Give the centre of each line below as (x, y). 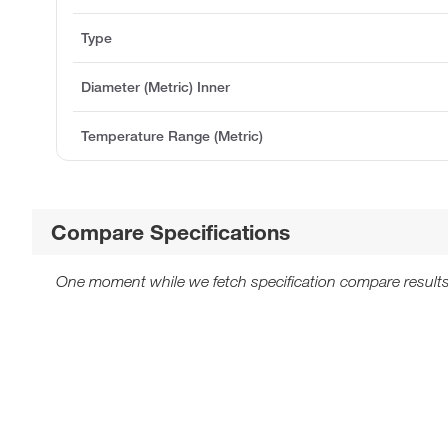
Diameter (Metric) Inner (155, 86)
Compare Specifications (171, 231)
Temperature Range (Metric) (172, 135)
